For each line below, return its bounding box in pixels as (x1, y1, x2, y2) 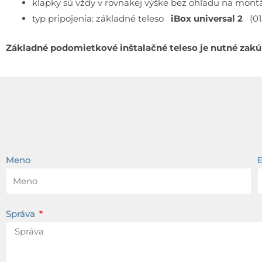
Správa (6, 208, 37, 220)
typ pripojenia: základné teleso (32, 13, 171, 25)
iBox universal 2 (171, 13, 245, 25)
